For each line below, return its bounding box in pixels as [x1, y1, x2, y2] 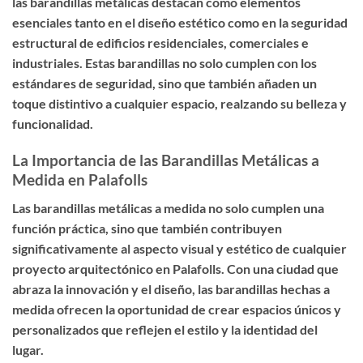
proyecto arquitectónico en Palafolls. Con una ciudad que [12, 260, 339, 276]
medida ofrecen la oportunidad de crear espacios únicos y [12, 301, 341, 317]
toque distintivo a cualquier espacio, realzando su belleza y [12, 96, 347, 112]
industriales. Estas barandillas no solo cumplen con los [12, 55, 317, 71]
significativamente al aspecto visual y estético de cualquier [12, 240, 347, 256]
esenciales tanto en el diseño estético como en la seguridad [12, 15, 348, 31]
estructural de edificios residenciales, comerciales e [12, 35, 309, 51]
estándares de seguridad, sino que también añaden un [12, 75, 317, 92]
